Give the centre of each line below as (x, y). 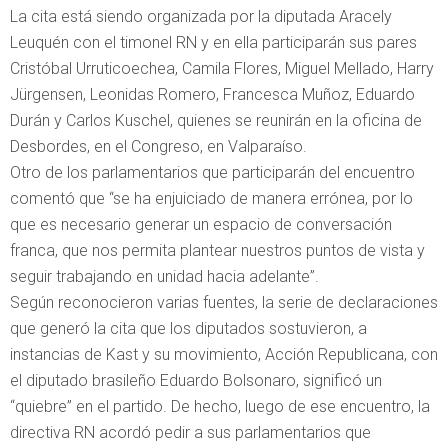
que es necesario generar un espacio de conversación (201, 224)
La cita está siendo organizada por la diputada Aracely (201, 16)
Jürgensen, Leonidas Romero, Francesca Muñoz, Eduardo (212, 94)
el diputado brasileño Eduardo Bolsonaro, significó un (196, 380)
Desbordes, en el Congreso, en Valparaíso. (158, 146)
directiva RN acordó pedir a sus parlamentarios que (190, 432)
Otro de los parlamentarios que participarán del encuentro (212, 172)
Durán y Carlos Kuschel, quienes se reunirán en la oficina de (216, 120)
